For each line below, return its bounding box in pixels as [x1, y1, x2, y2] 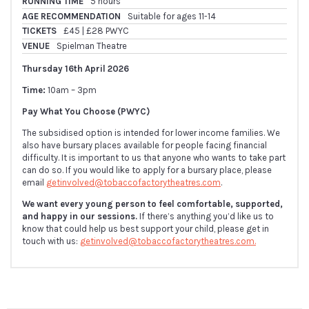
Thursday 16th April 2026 [22, 63, 129, 74]
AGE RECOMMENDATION [22, 10, 121, 21]
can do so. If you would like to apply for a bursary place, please [22, 165, 272, 176]
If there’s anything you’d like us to [139, 211, 274, 222]
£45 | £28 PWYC [63, 26, 129, 37]
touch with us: [22, 236, 80, 247]
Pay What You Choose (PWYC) [22, 106, 150, 117]
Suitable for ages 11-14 [128, 10, 216, 21]
